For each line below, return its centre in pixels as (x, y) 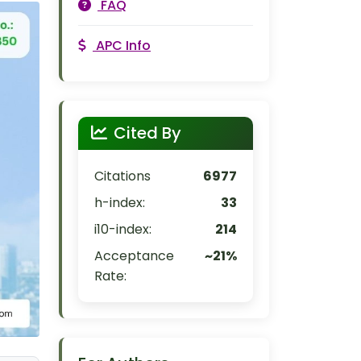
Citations (122, 176)
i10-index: (123, 229)
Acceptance (134, 256)
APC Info (123, 46)
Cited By (147, 133)
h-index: (120, 203)
